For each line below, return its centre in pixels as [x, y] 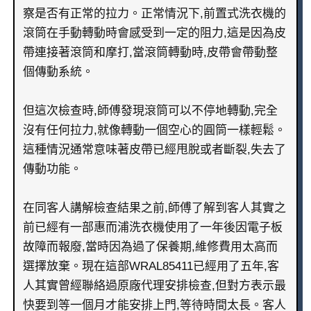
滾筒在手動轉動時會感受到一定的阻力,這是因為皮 [154, 33]
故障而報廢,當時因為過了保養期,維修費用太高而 [150, 247]
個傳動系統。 [58, 72]
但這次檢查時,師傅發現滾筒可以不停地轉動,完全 [150, 111]
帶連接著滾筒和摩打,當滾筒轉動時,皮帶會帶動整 [150, 53]
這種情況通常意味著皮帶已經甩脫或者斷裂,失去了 [154, 150]
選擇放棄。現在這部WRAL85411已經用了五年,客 [151, 267]
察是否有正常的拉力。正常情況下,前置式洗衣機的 [154, 14]
